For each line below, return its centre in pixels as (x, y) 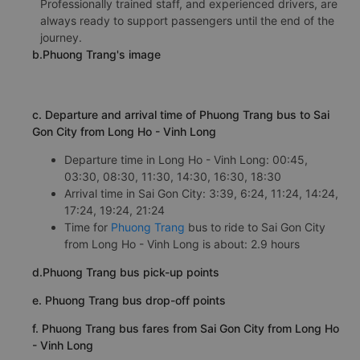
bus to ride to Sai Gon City (255, 227)
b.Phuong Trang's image (96, 54)
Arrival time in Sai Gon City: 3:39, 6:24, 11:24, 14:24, (201, 193)
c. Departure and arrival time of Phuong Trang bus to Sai (181, 114)
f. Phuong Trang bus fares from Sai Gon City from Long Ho (186, 328)
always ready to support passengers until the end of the (187, 20)
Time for (88, 227)
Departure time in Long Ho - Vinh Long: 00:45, (186, 159)
